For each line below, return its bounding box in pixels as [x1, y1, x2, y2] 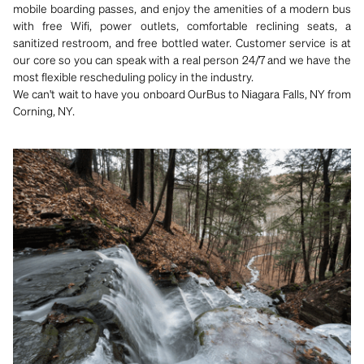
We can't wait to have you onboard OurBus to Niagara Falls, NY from [13, 86, 351, 101]
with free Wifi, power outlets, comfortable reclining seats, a [13, 18, 351, 32]
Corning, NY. [13, 103, 75, 118]
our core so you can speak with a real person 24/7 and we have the [13, 52, 351, 67]
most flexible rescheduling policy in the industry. [13, 69, 253, 84]
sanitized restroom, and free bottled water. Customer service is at [13, 35, 351, 50]
